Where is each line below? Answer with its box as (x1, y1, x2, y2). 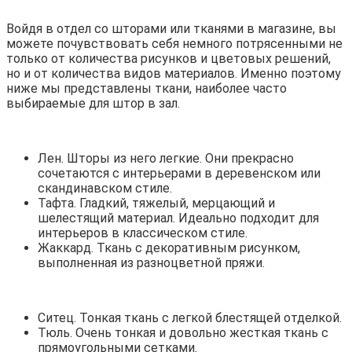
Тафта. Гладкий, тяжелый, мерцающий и (38, 195, 275, 211)
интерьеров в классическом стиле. (38, 225, 247, 240)
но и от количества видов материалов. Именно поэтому (6, 65, 341, 81)
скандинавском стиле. (38, 180, 172, 196)
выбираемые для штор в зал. (6, 95, 180, 111)
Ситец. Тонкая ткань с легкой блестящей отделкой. (38, 310, 342, 325)
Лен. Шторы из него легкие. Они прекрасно (38, 150, 294, 166)
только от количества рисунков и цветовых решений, (6, 50, 331, 66)
